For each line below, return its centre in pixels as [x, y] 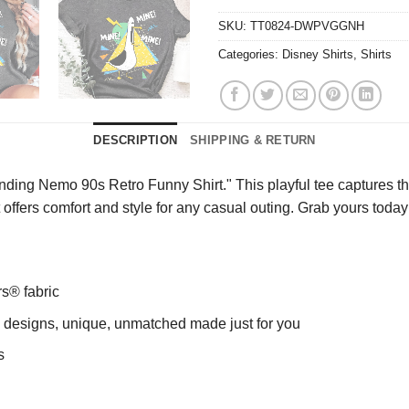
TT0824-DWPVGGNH [307, 26]
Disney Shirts [318, 55]
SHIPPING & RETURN [253, 141]
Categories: [250, 55]
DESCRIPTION [136, 141]
